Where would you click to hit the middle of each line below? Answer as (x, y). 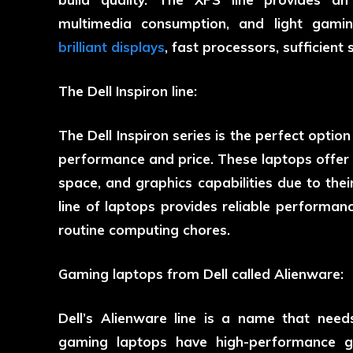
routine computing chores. (144, 230)
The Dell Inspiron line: (128, 91)
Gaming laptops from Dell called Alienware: (201, 274)
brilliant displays (111, 47)
